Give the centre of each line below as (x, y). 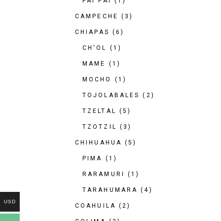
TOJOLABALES (111, 95)
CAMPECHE (97, 16)
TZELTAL (99, 111)
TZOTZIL (100, 127)
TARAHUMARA (110, 190)
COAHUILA (95, 206)
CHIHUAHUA (99, 143)
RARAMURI (104, 174)
